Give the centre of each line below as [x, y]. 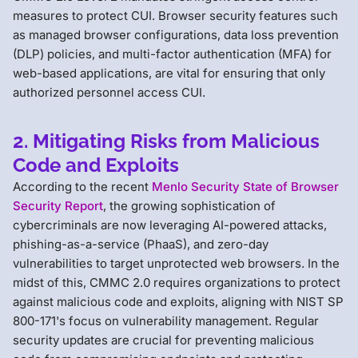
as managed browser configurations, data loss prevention [176, 34]
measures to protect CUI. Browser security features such [175, 15]
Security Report [58, 205]
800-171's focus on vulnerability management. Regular [166, 320]
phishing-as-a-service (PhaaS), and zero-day [141, 244]
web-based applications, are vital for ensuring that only [169, 73]
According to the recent [82, 186]
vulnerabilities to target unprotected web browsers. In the [176, 263]
